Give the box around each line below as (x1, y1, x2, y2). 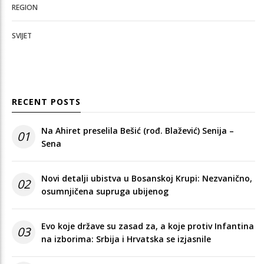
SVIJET (12, 30, 32, 41)
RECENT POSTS (12, 95, 81, 107)
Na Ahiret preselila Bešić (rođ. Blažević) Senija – (41, 124, 234, 136)
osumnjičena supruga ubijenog (41, 185, 169, 197)
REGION (12, 2, 38, 12)
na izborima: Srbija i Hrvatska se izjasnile (41, 233, 211, 245)
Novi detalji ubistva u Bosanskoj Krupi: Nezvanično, (41, 172, 252, 184)
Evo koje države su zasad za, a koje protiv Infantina (41, 220, 254, 232)
